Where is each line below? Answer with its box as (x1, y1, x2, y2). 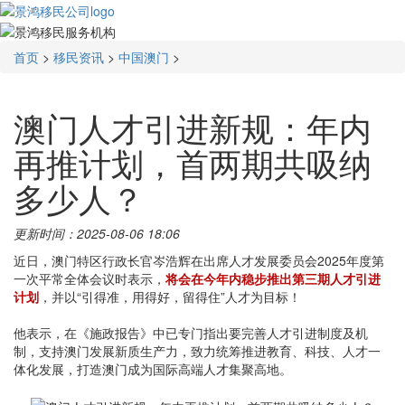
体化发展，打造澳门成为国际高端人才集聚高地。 (14, 359, 292, 378)
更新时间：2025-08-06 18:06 (14, 223, 180, 242)
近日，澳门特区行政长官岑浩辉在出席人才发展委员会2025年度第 (14, 250, 384, 269)
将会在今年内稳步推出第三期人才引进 (165, 268, 381, 287)
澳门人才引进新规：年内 (14, 103, 372, 150)
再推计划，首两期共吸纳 (14, 138, 372, 185)
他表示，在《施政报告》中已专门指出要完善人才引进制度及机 (14, 323, 368, 342)
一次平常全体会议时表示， (14, 268, 165, 287)
